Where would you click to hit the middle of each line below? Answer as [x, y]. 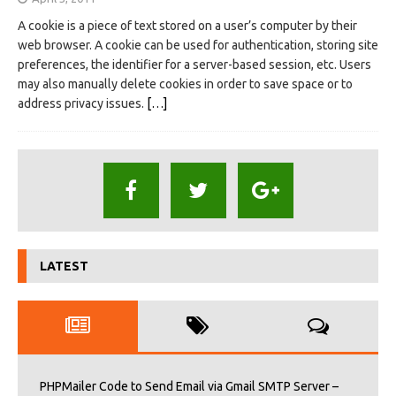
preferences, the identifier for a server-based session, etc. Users [194, 64]
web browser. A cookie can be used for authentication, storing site [198, 45]
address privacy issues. [82, 103]
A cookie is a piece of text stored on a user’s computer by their [187, 25]
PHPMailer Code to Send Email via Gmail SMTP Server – [189, 386]
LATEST [64, 266]
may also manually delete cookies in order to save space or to [185, 84]
